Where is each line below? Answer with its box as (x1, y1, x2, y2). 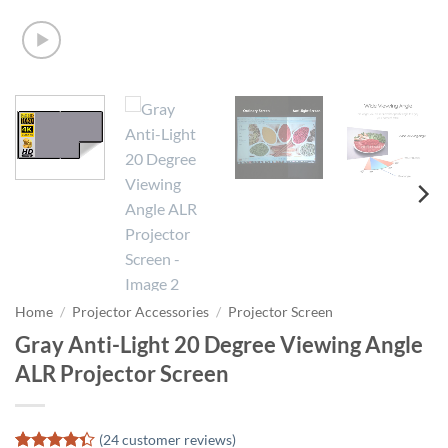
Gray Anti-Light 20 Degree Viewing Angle (15, 330, 423, 358)
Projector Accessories (72, 304, 210, 320)
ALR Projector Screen (15, 359, 229, 387)
